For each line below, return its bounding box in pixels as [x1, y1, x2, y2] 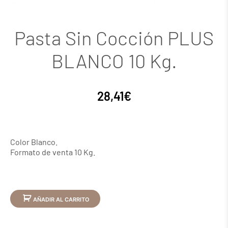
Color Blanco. [10, 137, 58, 147]
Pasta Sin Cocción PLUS [14, 26, 214, 50]
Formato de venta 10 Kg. [10, 147, 95, 157]
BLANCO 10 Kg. [51, 49, 177, 73]
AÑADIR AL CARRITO [33, 196, 90, 204]
